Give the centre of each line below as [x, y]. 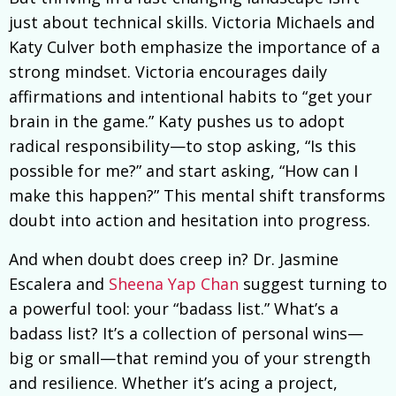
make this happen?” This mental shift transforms [197, 196]
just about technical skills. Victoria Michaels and [192, 23]
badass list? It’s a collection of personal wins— [186, 334]
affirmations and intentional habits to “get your [190, 97]
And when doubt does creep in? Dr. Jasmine [174, 259]
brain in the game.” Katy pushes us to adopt [177, 122]
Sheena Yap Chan [174, 284]
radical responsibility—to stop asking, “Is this [183, 146]
